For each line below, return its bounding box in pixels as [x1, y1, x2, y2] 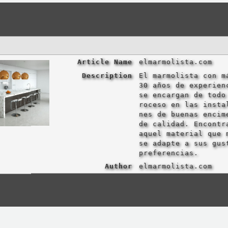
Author [104, 162, 132, 170]
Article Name [77, 58, 132, 66]
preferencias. [138, 149, 198, 157]
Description [81, 72, 132, 80]
